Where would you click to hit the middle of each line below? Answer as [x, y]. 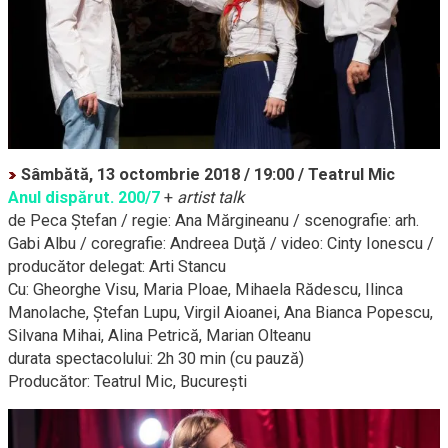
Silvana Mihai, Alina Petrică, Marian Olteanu [159, 336]
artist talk [210, 198]
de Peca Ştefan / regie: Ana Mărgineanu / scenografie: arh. [214, 221]
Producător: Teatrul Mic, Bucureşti [127, 382]
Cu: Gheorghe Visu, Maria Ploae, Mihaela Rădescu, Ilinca [205, 290]
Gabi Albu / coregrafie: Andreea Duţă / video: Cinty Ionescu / [221, 244]
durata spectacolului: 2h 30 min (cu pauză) [156, 359]
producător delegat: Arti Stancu [117, 267]
